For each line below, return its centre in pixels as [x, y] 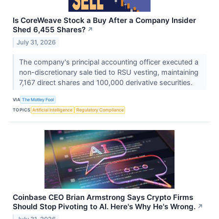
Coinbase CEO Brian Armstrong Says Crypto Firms [103, 197]
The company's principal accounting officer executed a [109, 62]
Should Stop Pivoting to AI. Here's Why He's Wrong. [104, 206]
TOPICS [22, 110]
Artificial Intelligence [53, 110]
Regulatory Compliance [100, 110]
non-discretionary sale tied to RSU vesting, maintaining [109, 72]
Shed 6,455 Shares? [49, 29]
